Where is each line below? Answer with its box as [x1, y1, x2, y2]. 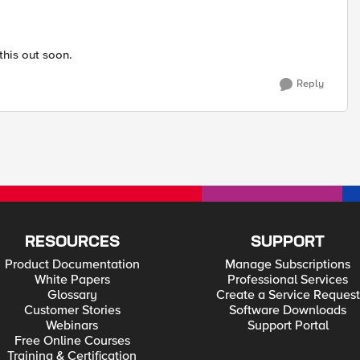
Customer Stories [23, 302, 121, 318]
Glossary [47, 287, 97, 303]
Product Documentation [4, 256, 140, 272]
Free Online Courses [14, 333, 130, 349]
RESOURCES [24, 235, 120, 250]
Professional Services [227, 272, 349, 288]
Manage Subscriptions [225, 256, 351, 272]
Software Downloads [229, 302, 347, 318]
